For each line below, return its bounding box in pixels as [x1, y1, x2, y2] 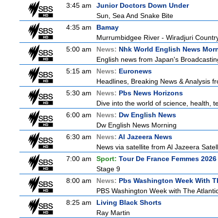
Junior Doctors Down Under [96, 1, 189, 9]
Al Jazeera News [118, 133, 172, 141]
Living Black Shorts [96, 199, 162, 206]
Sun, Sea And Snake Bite [96, 12, 173, 19]
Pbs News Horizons [119, 89, 183, 97]
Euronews [119, 67, 152, 75]
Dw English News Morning [96, 121, 177, 129]
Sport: [96, 155, 119, 163]
